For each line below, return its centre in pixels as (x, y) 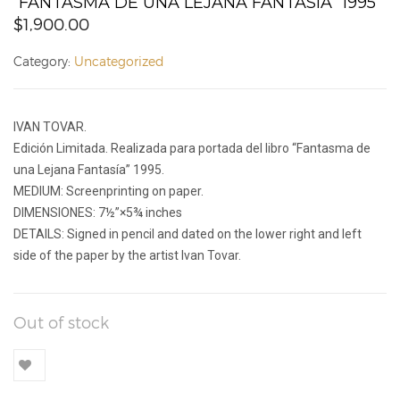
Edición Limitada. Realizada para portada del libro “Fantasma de (192, 148)
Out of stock (61, 321)
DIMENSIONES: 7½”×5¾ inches (98, 212)
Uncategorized (119, 61)
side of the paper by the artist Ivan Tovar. (127, 255)
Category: (44, 61)
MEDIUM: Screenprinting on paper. (108, 191)
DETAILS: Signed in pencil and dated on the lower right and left (187, 233)
